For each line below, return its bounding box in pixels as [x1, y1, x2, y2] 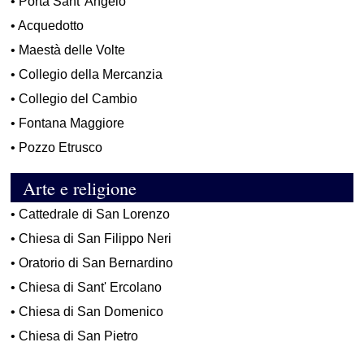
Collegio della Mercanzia [19, 67, 163, 82]
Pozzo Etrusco [19, 141, 103, 155]
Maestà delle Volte [19, 43, 126, 58]
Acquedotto [18, 19, 84, 33]
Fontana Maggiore [19, 116, 125, 131]
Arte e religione [11, 175, 137, 201]
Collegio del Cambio [19, 92, 138, 106]
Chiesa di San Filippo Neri [19, 232, 172, 246]
